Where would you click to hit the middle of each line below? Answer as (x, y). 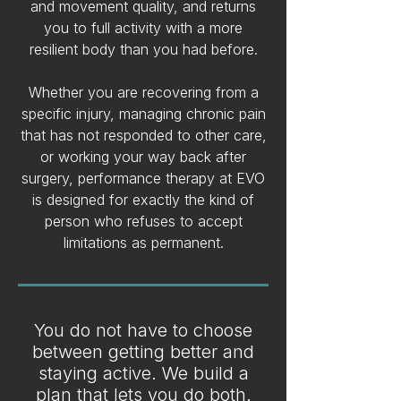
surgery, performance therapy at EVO (143, 178)
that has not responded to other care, (143, 135)
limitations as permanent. (143, 243)
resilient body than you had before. (143, 49)
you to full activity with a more (143, 28)
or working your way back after (143, 157)
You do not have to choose (143, 330)
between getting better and (143, 352)
